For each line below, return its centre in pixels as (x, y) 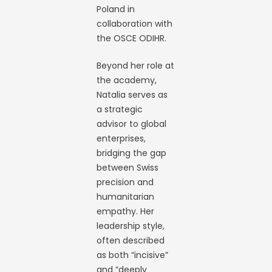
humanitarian (126, 197)
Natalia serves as (132, 95)
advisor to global (132, 124)
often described (131, 240)
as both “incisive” (133, 255)
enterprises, (121, 138)
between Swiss (128, 168)
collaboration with (135, 24)
